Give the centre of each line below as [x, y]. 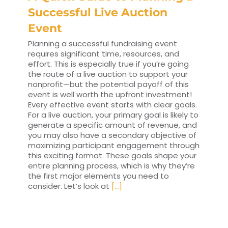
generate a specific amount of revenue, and [112, 125]
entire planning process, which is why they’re [111, 166]
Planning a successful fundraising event [103, 44]
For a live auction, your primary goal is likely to [113, 115]
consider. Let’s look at [70, 186]
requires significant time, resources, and [104, 54]
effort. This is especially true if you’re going [108, 64]
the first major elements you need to [98, 176]
